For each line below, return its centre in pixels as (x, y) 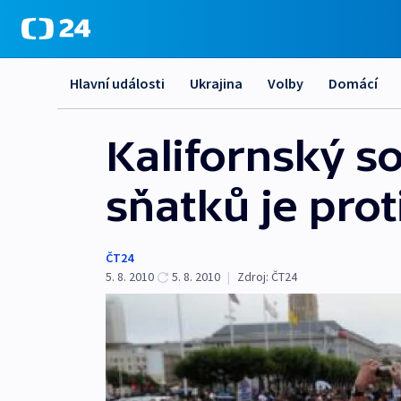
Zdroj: (253, 277)
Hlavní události (117, 83)
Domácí (353, 83)
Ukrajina (216, 83)
